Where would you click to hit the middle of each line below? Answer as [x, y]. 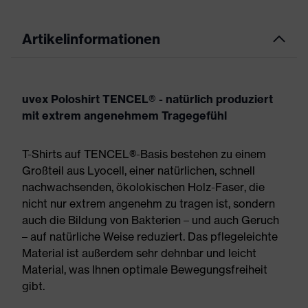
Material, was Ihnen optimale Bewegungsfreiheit [145, 269]
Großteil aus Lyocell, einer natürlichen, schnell [139, 170]
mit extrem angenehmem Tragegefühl [124, 115]
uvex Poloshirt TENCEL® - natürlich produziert [147, 99]
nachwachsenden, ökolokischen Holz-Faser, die [143, 187]
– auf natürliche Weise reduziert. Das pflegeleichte [150, 236]
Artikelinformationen [91, 39]
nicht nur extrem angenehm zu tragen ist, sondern [148, 203]
